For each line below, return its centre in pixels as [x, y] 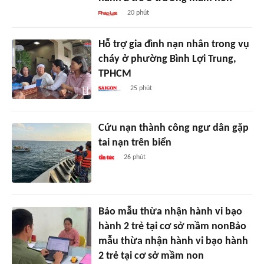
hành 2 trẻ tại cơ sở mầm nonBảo [172, 227]
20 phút [138, 13]
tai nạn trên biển [135, 143]
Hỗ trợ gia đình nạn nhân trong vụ [174, 45]
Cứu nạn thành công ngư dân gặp [173, 128]
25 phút [141, 89]
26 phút [134, 158]
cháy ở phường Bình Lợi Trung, [167, 60]
